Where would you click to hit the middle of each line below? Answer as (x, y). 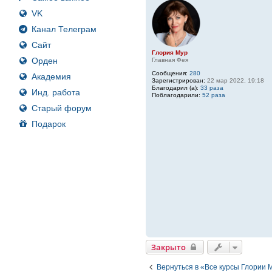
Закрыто (169, 247)
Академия (51, 76)
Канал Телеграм (64, 29)
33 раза (212, 87)
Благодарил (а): (175, 87)
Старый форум (62, 108)
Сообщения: (170, 73)
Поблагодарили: (176, 95)
